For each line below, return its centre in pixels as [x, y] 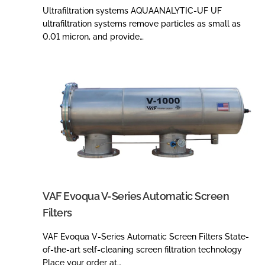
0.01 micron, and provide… [93, 36]
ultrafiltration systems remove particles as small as [142, 23]
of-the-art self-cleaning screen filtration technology [142, 249]
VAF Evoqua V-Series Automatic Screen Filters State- [146, 236]
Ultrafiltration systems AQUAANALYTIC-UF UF [132, 10]
